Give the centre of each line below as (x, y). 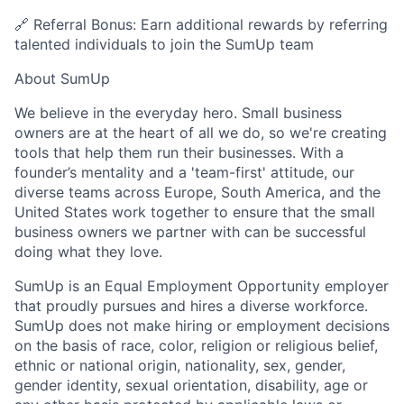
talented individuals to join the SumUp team (164, 44)
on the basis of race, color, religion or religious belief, (196, 345)
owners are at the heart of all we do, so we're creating (201, 133)
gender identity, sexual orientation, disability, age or (191, 385)
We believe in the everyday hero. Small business (178, 113)
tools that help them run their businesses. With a (179, 152)
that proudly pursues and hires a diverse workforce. (191, 306)
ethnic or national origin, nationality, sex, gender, (180, 365)
